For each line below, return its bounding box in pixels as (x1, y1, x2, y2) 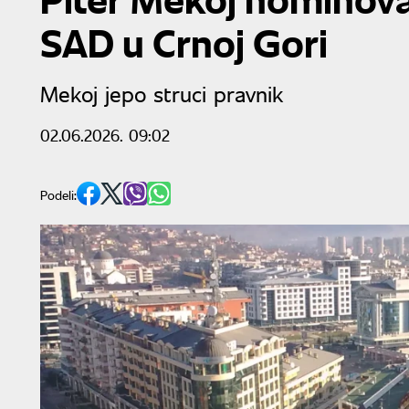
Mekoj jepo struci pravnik (40, 79, 283, 108)
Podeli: (40, 186, 77, 204)
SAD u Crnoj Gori (40, 16, 328, 68)
